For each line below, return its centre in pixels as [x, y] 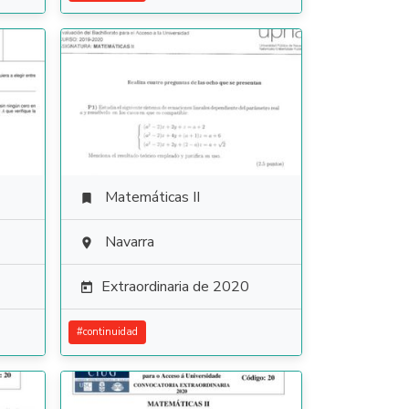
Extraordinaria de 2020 [175, 287]
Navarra [129, 242]
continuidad [110, 332]
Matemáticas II [152, 197]
